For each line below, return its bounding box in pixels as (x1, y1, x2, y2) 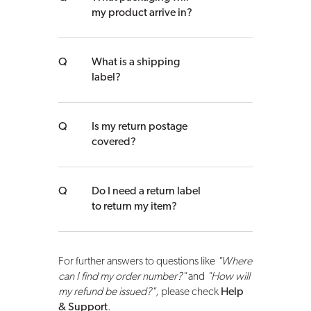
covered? (91, 137, 136, 149)
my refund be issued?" (58, 287, 155, 299)
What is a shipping (91, 57, 180, 69)
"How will (206, 271, 250, 283)
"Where (217, 256, 252, 268)
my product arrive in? (91, 8, 192, 19)
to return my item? (91, 201, 177, 213)
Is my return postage (91, 121, 187, 133)
